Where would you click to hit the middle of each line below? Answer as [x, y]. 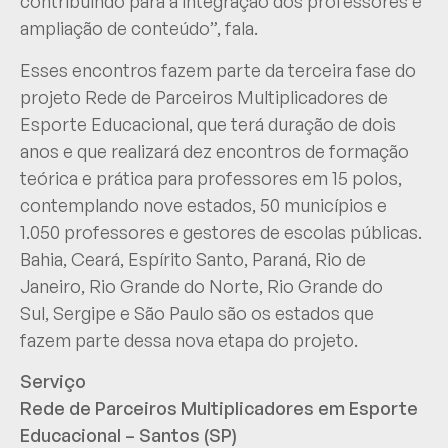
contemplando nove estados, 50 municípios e [203, 204]
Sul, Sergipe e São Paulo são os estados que [197, 312]
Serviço [53, 381]
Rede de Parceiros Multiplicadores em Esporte [219, 408]
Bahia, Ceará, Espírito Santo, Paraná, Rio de [193, 258]
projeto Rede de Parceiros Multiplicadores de [204, 96]
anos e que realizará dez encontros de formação [214, 150]
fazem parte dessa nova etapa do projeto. [189, 339]
